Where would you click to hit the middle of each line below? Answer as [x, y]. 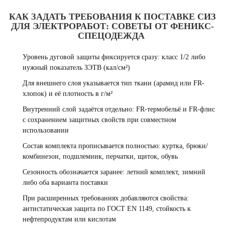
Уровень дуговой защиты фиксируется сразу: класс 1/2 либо [114, 57]
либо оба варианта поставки [65, 183]
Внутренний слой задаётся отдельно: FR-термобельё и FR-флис [119, 109]
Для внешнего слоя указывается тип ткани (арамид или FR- [114, 83]
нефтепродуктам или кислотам [69, 219]
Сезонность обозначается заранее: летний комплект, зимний [114, 172]
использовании [46, 130]
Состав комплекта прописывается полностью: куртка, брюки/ [115, 146]
